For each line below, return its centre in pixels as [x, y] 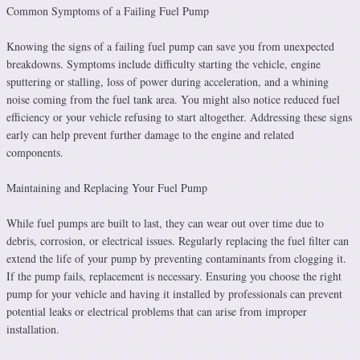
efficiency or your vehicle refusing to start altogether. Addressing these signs [179, 117]
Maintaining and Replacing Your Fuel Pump [107, 188]
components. [35, 152]
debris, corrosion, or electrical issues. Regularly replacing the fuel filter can [178, 241]
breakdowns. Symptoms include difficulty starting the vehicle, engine [164, 64]
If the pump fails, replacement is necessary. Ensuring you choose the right [174, 276]
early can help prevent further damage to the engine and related [150, 135]
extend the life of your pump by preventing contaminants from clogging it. [176, 258]
